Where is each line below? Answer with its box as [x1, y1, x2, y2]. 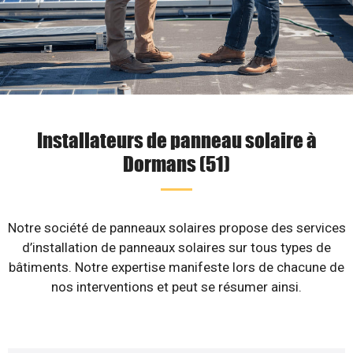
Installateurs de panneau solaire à [36, 127, 317, 152]
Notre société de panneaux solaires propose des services [7, 220, 346, 236]
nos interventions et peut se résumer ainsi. [51, 279, 302, 295]
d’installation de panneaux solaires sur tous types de [22, 240, 331, 255]
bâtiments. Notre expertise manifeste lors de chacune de [9, 259, 344, 275]
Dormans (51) [123, 150, 230, 176]
